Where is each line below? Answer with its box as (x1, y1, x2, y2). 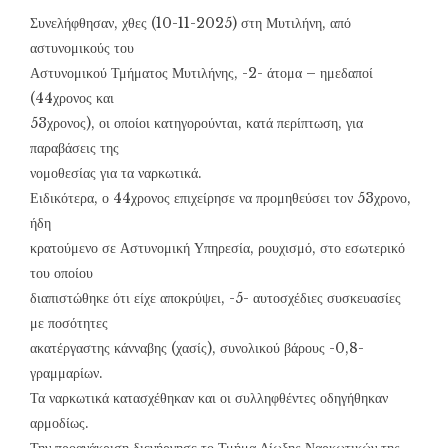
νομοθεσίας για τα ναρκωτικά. (30, 164, 202, 183)
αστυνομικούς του (30, 39, 134, 58)
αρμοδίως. (30, 414, 89, 433)
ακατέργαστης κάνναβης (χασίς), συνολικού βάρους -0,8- (30, 339, 364, 358)
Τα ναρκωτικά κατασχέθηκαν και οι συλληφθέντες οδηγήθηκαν (30, 389, 388, 408)
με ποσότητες (30, 314, 108, 333)
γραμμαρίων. (30, 364, 103, 383)
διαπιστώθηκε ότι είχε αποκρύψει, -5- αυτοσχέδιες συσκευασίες (30, 289, 401, 308)
